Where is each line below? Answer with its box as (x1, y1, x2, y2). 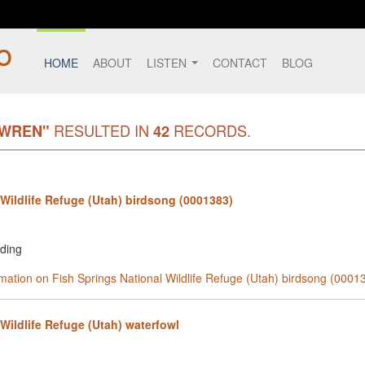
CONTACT (213, 55, 267, 71)
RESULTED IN (50, 120, 153, 141)
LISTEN (147, 55, 190, 71)
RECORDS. (169, 120, 251, 141)
